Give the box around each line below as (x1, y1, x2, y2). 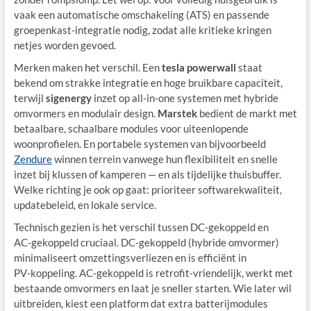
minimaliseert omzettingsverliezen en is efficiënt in (13, 251, 246, 264)
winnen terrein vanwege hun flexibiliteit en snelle (51, 153, 278, 165)
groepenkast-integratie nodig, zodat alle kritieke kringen (13, 24, 271, 36)
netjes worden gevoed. (13, 39, 116, 51)
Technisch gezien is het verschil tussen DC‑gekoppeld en (13, 221, 269, 233)
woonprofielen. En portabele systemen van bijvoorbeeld (13, 137, 266, 150)
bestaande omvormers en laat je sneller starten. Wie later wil (13, 282, 292, 294)
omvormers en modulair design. (13, 107, 158, 119)
